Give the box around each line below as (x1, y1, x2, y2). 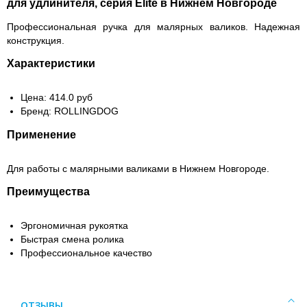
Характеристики (7, 58, 95, 69)
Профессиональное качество (21, 247, 152, 258)
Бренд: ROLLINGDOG (21, 106, 119, 116)
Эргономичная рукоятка (21, 220, 128, 231)
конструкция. (7, 35, 64, 46)
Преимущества (7, 186, 90, 197)
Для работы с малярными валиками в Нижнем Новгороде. (7, 163, 269, 174)
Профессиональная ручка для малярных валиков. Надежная (7, 21, 300, 32)
